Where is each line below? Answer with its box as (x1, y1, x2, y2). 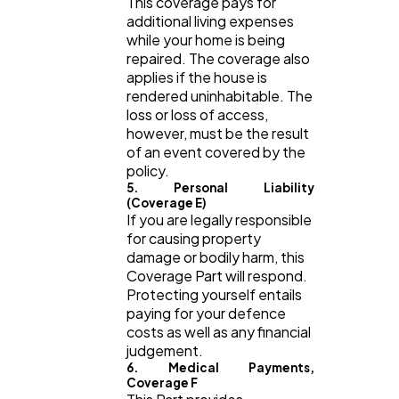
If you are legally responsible (126, 209, 312, 229)
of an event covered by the (126, 142, 305, 161)
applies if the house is (126, 67, 267, 86)
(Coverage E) (126, 194, 207, 210)
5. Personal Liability (126, 179, 314, 195)
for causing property (126, 228, 261, 248)
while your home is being (126, 29, 285, 49)
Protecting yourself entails (126, 284, 302, 304)
